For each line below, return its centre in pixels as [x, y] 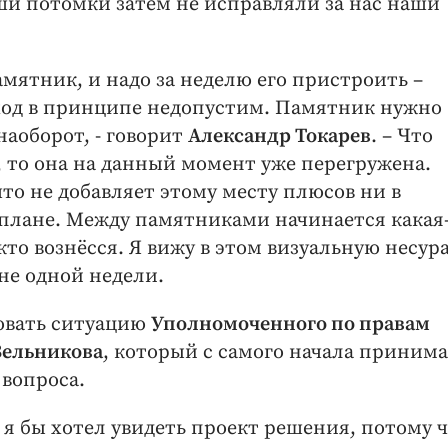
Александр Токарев [279, 137]
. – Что [402, 137]
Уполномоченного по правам [290, 325]
